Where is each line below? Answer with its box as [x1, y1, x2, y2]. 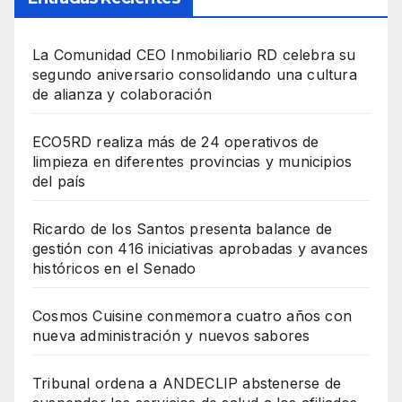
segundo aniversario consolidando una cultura [32, 66, 357, 84]
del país [32, 172, 86, 191]
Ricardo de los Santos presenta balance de [32, 220, 333, 239]
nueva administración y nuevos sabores [32, 327, 310, 345]
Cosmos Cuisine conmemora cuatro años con [32, 307, 353, 326]
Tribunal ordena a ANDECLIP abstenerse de [32, 374, 342, 393]
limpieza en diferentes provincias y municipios [32, 153, 353, 171]
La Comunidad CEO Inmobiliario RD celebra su [32, 46, 356, 65]
